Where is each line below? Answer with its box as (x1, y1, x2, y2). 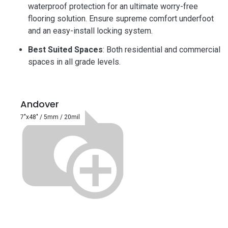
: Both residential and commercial (103, 45, 220, 54)
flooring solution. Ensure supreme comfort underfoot (28, 14, 214, 23)
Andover (20, 98, 59, 110)
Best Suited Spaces (28, 45, 103, 54)
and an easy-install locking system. (28, 26, 153, 36)
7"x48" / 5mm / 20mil (20, 113, 80, 121)
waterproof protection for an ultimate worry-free (28, 2, 198, 11)
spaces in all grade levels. (28, 57, 121, 67)
